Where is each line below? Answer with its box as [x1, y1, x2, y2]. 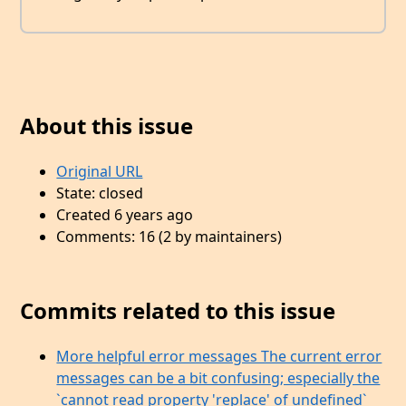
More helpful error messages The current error [56, 345, 382, 366]
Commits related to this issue [20, 295, 336, 325]
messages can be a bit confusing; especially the [56, 367, 381, 388]
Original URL [56, 160, 143, 181]
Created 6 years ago [56, 204, 194, 225]
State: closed [56, 182, 144, 203]
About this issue [20, 111, 194, 141]
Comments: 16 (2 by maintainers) [56, 226, 283, 246]
